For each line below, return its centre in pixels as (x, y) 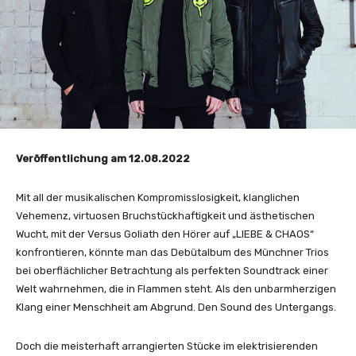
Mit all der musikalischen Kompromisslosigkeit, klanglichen (158, 198)
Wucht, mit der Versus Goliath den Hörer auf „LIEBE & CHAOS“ (165, 234)
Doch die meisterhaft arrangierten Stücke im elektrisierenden (167, 346)
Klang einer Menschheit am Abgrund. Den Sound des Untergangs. (176, 308)
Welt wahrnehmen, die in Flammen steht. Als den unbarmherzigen (176, 289)
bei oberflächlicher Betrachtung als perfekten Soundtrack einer (172, 271)
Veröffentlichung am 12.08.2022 (103, 159)
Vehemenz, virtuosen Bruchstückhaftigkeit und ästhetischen (165, 216)
